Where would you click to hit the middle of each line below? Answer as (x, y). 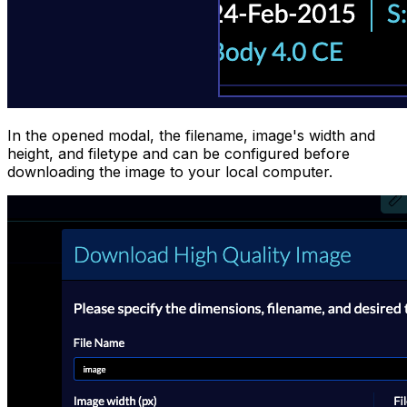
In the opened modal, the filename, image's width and (191, 135)
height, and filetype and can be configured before (179, 153)
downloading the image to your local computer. (170, 171)
